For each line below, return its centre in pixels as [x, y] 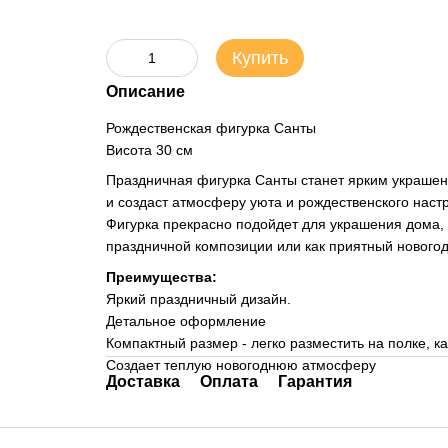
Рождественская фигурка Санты [210, 128]
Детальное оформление [185, 320]
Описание [145, 91]
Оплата [228, 381]
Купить [259, 58]
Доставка [142, 381]
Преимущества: [161, 276]
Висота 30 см [149, 150]
